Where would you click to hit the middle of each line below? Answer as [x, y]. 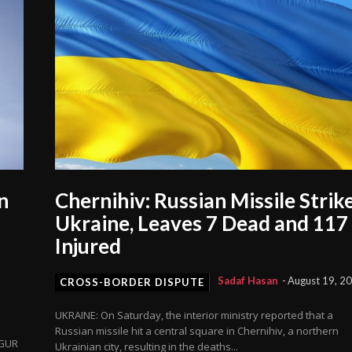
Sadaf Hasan [248, 281]
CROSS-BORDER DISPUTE [132, 282]
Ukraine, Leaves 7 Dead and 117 [202, 224]
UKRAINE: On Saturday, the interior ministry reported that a [194, 315]
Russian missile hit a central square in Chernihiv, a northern [197, 331]
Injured [90, 246]
